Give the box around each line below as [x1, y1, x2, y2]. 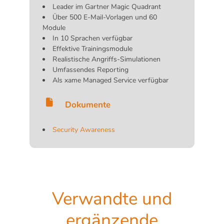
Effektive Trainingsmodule [52, 44, 132, 54]
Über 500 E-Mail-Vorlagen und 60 [52, 12, 157, 22]
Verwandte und [52, 187, 172, 211]
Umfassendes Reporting [52, 65, 128, 75]
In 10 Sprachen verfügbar [52, 33, 132, 43]
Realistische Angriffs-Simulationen [52, 54, 160, 64]
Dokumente [65, 99, 110, 111]
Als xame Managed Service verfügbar [52, 75, 168, 85]
